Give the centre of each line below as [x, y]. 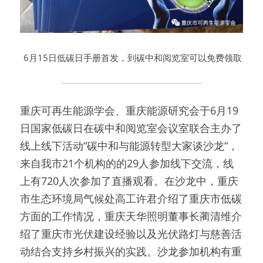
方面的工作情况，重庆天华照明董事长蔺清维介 [131, 216]
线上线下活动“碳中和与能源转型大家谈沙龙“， [129, 146]
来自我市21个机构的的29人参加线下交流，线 [127, 163]
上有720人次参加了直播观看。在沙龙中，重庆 [129, 181]
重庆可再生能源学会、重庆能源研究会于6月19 [129, 111]
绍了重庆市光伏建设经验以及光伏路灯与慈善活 [131, 234]
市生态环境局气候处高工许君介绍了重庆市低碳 [131, 199]
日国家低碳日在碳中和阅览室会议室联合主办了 [131, 128]
